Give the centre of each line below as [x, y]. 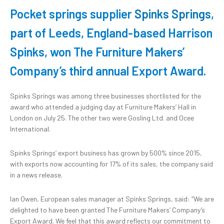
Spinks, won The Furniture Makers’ [97, 52]
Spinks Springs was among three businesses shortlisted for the [105, 96]
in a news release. [36, 175]
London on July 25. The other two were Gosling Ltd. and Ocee [102, 118]
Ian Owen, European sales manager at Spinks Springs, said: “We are [112, 199]
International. [30, 129]
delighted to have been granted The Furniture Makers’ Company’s [107, 210]
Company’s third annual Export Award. [108, 71]
